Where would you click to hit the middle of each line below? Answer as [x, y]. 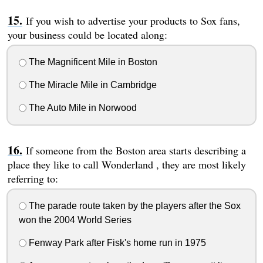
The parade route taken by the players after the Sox [133, 205]
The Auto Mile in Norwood [81, 107]
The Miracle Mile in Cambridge [91, 85]
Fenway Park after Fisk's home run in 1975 [116, 243]
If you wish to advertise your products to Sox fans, [133, 21]
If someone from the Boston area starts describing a [136, 150]
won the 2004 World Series [75, 220]
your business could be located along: [87, 35]
